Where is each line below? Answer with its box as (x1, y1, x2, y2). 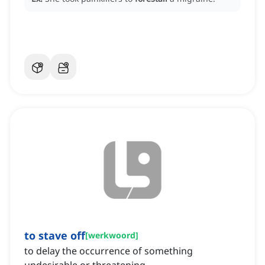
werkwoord (88, 230, 135, 241)
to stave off (24, 228, 85, 243)
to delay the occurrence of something (24, 244, 193, 258)
